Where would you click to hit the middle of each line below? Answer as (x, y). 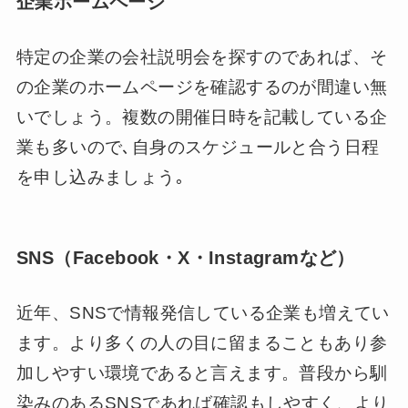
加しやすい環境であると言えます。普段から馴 (202, 372)
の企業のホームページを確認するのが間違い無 (202, 87)
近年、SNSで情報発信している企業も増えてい (203, 312)
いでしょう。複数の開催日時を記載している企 (202, 117)
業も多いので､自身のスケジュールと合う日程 (198, 147)
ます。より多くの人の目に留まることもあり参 (202, 342)
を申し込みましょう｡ (100, 177)
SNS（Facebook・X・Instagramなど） (185, 258)
